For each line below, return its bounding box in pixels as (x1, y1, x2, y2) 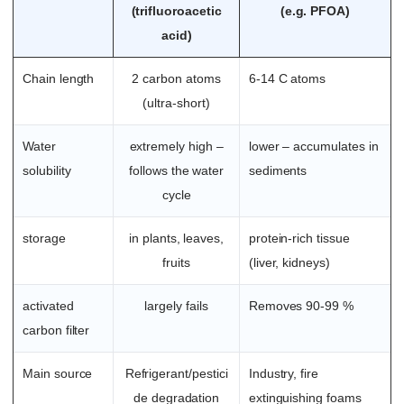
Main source (23, 366, 93, 381)
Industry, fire (248, 366, 319, 381)
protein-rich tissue (248, 231, 350, 246)
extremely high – (129, 139, 224, 154)
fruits (162, 255, 190, 271)
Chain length (23, 71, 95, 87)
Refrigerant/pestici (124, 366, 228, 381)
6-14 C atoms (248, 71, 326, 87)
